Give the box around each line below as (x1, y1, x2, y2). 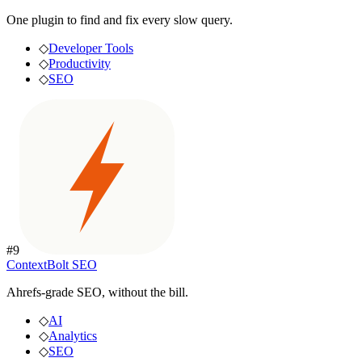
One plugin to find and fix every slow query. (6, 12, 233, 27)
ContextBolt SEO (6, 257, 97, 271)
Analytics (48, 328, 97, 343)
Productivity (48, 56, 111, 70)
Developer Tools (48, 40, 133, 55)
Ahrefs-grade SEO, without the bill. (6, 284, 188, 299)
